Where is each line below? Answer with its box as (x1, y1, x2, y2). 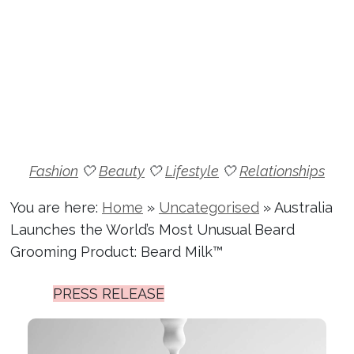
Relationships (239, 162, 325, 179)
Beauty (99, 162, 145, 179)
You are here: (10, 198, 102, 216)
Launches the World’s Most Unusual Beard (10, 220, 295, 238)
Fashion (29, 162, 78, 179)
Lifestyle (165, 162, 219, 179)
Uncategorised (159, 198, 259, 216)
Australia (274, 198, 333, 216)
